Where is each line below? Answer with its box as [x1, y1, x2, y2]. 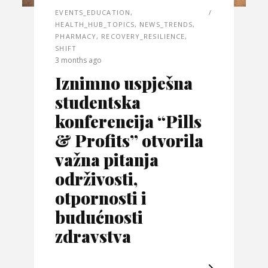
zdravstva [55, 224, 132, 247]
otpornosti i [55, 186, 147, 209]
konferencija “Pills [55, 109, 202, 132]
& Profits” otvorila [55, 129, 204, 151]
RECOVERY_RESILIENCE [101, 31, 185, 41]
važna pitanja [55, 148, 159, 170]
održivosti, [55, 167, 138, 190]
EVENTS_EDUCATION [55, 7, 130, 17]
